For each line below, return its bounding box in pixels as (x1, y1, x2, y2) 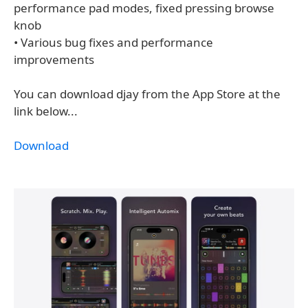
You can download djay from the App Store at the (14, 86, 280, 102)
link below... (14, 103, 78, 120)
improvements (14, 52, 94, 68)
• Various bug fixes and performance (14, 34, 213, 51)
